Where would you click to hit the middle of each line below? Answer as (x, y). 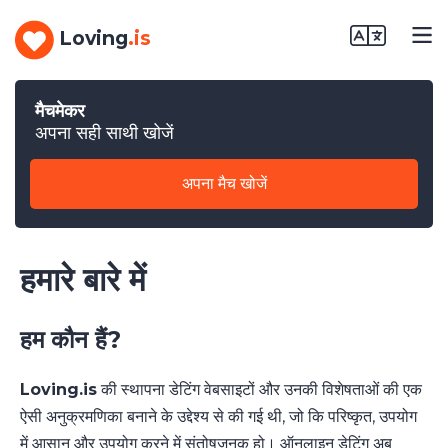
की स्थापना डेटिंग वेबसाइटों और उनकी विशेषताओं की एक (259, 390)
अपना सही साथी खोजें (104, 132)
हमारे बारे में (83, 279)
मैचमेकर (60, 110)
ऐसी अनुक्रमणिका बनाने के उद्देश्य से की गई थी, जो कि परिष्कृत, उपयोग (218, 417)
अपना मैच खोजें (224, 183)
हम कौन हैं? (70, 340)
